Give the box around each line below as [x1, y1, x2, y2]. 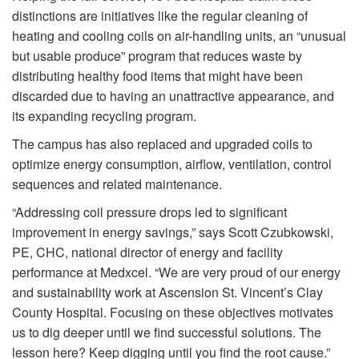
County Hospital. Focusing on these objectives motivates [12, 302, 333, 321]
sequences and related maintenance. [12, 174, 225, 193]
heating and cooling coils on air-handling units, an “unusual [12, 26, 346, 45]
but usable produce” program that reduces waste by [12, 46, 302, 65]
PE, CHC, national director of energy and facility [12, 242, 283, 261]
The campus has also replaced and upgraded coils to [12, 134, 313, 153]
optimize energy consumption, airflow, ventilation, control [12, 154, 332, 173]
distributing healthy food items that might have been [12, 66, 303, 85]
